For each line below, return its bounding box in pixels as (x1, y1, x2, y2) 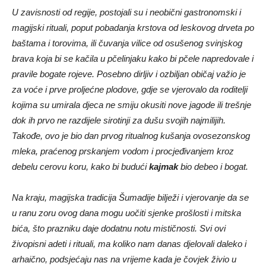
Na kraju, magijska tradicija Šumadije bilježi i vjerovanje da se (12, 192, 249, 203)
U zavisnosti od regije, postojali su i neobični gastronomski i (12, 7, 241, 18)
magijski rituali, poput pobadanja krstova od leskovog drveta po (12, 23, 254, 33)
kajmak (149, 161, 178, 172)
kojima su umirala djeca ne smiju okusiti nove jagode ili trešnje (12, 100, 251, 110)
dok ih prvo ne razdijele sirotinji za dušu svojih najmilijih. (12, 115, 226, 126)
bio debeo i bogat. (178, 161, 248, 172)
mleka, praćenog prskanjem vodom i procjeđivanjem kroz (12, 146, 234, 157)
